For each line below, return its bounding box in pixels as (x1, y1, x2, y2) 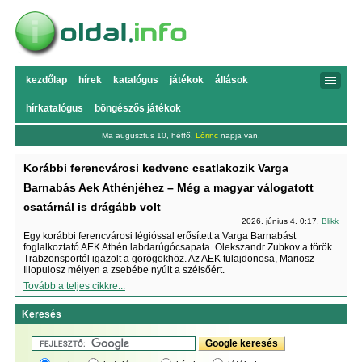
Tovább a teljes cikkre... (23, 280, 125, 292)
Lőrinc (196, 131, 218, 140)
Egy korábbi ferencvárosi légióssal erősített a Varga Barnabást (23, 230, 296, 242)
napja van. (218, 131, 260, 140)
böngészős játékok (94, 103, 181, 114)
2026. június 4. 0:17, (242, 217, 322, 225)
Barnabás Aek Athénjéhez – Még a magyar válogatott (23, 181, 314, 194)
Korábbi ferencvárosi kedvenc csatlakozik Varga (23, 162, 288, 175)
